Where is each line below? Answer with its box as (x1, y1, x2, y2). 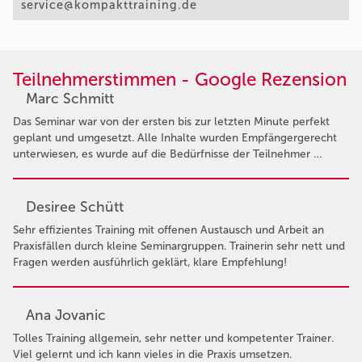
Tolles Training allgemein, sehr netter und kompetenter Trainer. (13, 330, 334, 345)
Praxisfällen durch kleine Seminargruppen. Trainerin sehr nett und (13, 238, 345, 253)
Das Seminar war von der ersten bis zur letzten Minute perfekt (13, 114, 330, 128)
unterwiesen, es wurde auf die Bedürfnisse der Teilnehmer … (13, 146, 322, 161)
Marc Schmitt (26, 89, 114, 107)
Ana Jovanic (26, 305, 106, 324)
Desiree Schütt (26, 197, 124, 216)
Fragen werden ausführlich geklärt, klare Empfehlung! (13, 255, 287, 269)
